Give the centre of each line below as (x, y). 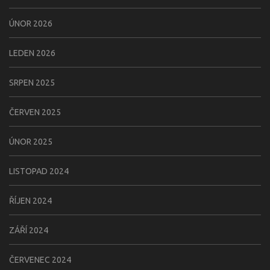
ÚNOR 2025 (31, 141)
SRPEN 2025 (32, 82)
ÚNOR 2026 (31, 23)
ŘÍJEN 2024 (30, 200)
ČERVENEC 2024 (40, 259)
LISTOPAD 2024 (39, 171)
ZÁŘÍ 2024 (29, 230)
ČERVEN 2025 (35, 112)
